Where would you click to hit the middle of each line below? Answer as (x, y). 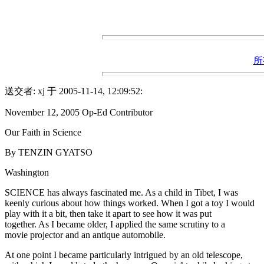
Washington (27, 172)
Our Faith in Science (43, 132)
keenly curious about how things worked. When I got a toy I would (130, 203)
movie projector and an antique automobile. (85, 235)
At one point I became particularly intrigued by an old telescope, (124, 255)
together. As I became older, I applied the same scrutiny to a (115, 224)
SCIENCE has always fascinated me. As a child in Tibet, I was (121, 192)
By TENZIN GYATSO (49, 152)
